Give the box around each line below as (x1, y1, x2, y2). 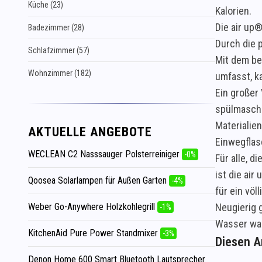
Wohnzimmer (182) (28, 68, 91, 78)
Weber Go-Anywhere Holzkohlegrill (28, 201, 157, 212)
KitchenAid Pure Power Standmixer (28, 227, 160, 239)
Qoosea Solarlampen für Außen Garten (28, 175, 169, 186)
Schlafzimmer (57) (28, 46, 89, 55)
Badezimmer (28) (28, 23, 84, 32)
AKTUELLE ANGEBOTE (28, 125, 152, 139)
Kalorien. (215, 5, 251, 18)
